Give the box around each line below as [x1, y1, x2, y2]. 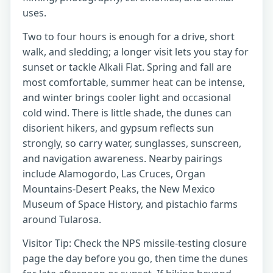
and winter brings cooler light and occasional [23, 91, 231, 104]
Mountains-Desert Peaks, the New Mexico [23, 182, 215, 196]
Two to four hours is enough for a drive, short [23, 30, 235, 43]
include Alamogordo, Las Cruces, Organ [23, 167, 205, 180]
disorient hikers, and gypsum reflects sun [23, 121, 214, 135]
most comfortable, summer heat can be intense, [23, 76, 245, 89]
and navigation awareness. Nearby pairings [23, 152, 222, 165]
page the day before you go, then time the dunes [23, 252, 248, 265]
